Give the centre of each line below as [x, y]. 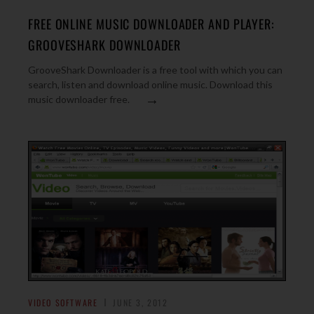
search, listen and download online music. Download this [150, 84]
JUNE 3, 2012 [141, 302]
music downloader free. [79, 99]
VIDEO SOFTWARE [63, 302]
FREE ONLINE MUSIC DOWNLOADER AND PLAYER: [151, 24]
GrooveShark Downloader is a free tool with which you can [155, 70]
